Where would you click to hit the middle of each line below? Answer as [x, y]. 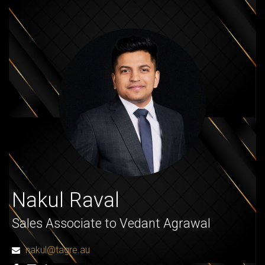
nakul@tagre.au [58, 250]
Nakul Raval [66, 200]
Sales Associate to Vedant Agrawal [111, 223]
